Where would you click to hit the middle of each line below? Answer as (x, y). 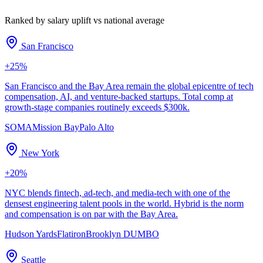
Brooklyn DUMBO (122, 234)
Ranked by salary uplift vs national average (85, 20)
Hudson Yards (31, 234)
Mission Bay (56, 127)
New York (40, 153)
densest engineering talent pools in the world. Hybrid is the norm (124, 203)
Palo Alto (97, 127)
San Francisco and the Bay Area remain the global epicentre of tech (129, 86)
